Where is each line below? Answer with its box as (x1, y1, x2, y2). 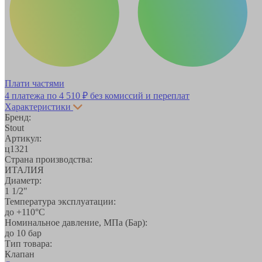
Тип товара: (5, 238, 52, 249)
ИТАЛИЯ (5, 164, 44, 175)
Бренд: (5, 112, 31, 122)
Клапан (5, 249, 35, 259)
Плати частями (5, 78, 64, 88)
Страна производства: (5, 154, 92, 164)
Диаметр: (5, 175, 42, 185)
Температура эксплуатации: (5, 196, 116, 206)
